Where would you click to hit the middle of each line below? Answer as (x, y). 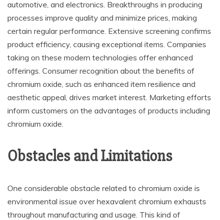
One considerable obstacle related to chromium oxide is (104, 188)
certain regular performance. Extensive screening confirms (109, 31)
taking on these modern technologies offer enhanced (100, 57)
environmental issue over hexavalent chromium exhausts (107, 201)
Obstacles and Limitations (90, 156)
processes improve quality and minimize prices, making (102, 18)
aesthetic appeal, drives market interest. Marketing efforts (109, 97)
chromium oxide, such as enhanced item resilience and (101, 84)
